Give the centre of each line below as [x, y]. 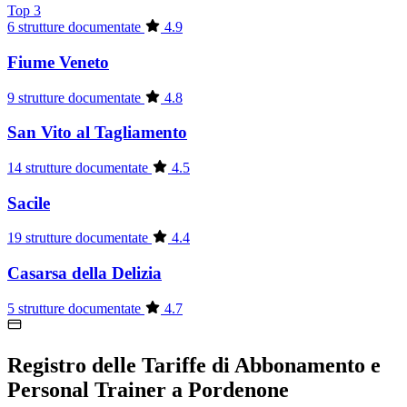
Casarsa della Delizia [84, 273]
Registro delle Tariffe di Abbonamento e [194, 365]
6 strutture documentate [76, 27]
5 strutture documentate [76, 308]
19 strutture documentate [79, 238]
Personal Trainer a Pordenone [148, 389]
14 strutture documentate [79, 168]
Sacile [29, 203]
